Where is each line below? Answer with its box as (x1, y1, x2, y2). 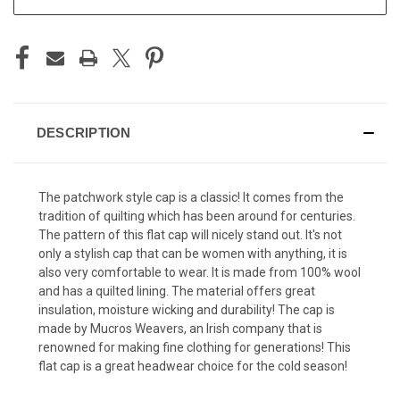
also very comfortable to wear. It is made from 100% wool (38, 264, 361, 279)
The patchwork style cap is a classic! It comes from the (38, 189, 344, 204)
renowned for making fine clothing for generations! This (38, 339, 351, 354)
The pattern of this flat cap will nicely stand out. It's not (38, 227, 342, 242)
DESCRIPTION (36, 124, 131, 140)
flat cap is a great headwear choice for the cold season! (38, 358, 347, 373)
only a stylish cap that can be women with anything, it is (38, 246, 347, 261)
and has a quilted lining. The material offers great (38, 283, 315, 298)
